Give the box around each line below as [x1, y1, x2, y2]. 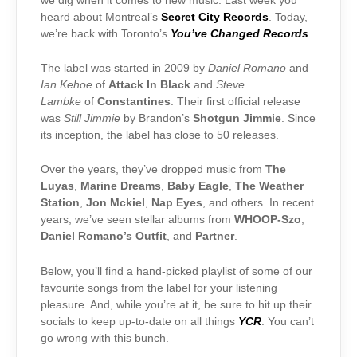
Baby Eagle [167, 180, 229, 193]
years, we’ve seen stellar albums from [41, 214, 234, 226]
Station [41, 197, 80, 210]
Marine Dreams [80, 180, 161, 193]
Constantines [97, 95, 171, 108]
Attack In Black [108, 78, 190, 91]
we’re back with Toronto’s [41, 27, 171, 40]
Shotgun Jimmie [193, 112, 281, 124]
